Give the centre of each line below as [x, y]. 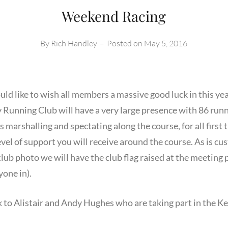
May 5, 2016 [166, 43]
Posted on [126, 43]
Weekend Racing [114, 16]
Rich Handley [74, 43]
